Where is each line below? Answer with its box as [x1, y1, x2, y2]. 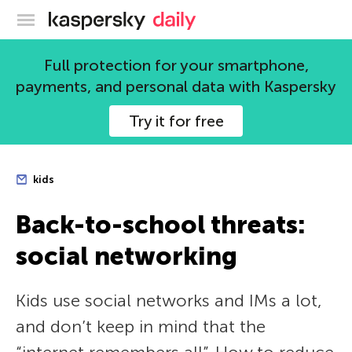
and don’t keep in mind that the [16, 316, 266, 337]
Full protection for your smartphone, [43, 56, 309, 75]
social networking [16, 241, 237, 271]
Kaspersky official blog [145, 9, 272, 25]
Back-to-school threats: [16, 210, 305, 240]
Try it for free [128, 112, 224, 130]
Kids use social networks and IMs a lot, [16, 290, 322, 311]
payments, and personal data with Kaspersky [16, 77, 336, 96]
